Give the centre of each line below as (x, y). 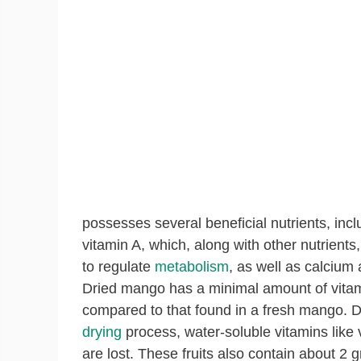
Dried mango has (137, 288)
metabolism (192, 267)
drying (102, 332)
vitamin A (112, 245)
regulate (127, 267)
